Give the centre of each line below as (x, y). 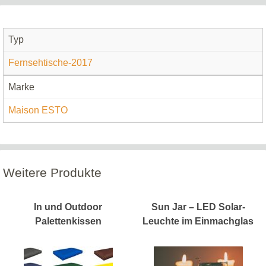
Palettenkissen (68, 221)
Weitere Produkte (52, 172)
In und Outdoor (68, 207)
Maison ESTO (38, 110)
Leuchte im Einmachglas (198, 221)
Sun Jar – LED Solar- (198, 207)
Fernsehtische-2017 (50, 63)
